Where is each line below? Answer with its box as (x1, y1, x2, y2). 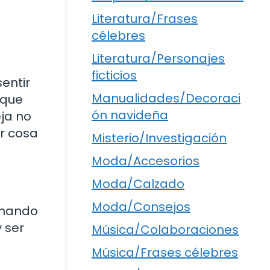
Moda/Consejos (92, 198, 190, 215)
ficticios (92, 66, 137, 84)
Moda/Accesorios (92, 152, 199, 169)
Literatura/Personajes (92, 49, 225, 67)
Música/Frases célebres (92, 243, 238, 261)
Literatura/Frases (92, 10, 198, 27)
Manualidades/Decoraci (92, 89, 240, 107)
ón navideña (92, 106, 168, 124)
